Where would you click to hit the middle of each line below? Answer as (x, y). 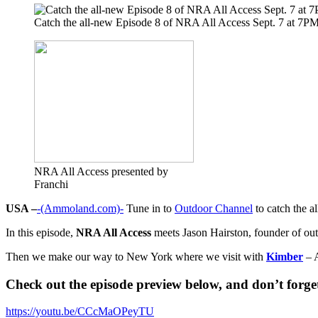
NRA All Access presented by (101, 171)
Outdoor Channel (214, 208)
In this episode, (41, 232)
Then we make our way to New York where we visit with (136, 256)
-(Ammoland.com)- (80, 208)
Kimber (285, 256)
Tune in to (149, 208)
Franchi (51, 184)
